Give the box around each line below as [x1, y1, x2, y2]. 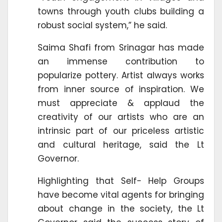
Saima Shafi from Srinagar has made [38, 41, 204, 54]
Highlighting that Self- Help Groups [38, 174, 204, 187]
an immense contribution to [38, 55, 204, 67]
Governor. [38, 152, 79, 165]
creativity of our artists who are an [38, 111, 204, 123]
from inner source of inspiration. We [38, 83, 204, 95]
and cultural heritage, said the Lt [38, 138, 204, 151]
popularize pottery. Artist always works [38, 69, 204, 81]
